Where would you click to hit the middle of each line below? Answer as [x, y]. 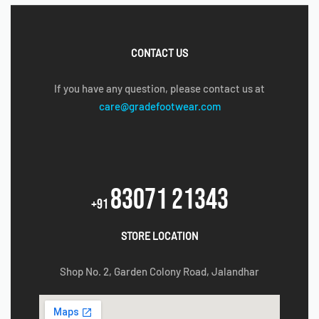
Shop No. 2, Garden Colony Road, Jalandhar [159, 271]
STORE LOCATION [159, 236]
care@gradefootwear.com [159, 106]
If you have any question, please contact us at [159, 88]
